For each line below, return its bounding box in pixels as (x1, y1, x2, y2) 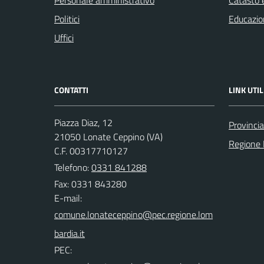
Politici (54, 12, 80, 27)
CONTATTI (54, 84, 88, 97)
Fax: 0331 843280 (54, 177, 127, 192)
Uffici (54, 31, 74, 45)
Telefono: (54, 160, 91, 175)
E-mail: (54, 191, 82, 206)
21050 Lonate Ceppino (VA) (54, 130, 163, 144)
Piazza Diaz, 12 (54, 115, 113, 130)
